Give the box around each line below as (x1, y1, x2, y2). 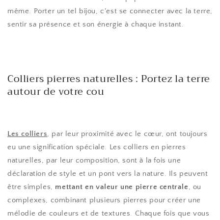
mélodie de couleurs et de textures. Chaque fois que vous (7, 209, 210, 218)
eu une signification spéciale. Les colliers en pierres (7, 142, 186, 151)
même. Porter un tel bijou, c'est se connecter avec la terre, (7, 6, 213, 15)
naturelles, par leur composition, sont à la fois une (7, 156, 181, 165)
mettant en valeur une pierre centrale (55, 182, 189, 191)
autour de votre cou (7, 83, 105, 101)
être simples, (7, 182, 55, 191)
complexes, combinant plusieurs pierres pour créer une (7, 195, 201, 204)
